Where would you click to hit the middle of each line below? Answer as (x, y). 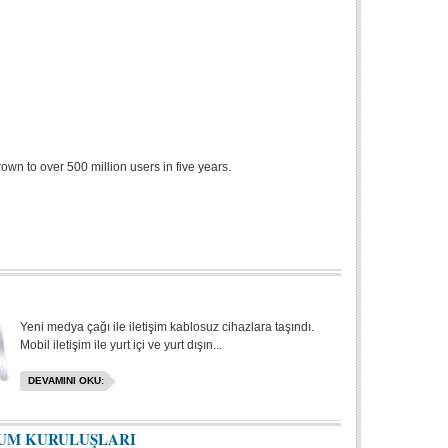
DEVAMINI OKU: (66, 380)
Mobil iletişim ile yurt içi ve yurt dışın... (121, 345)
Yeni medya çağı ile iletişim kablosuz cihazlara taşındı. (167, 327)
